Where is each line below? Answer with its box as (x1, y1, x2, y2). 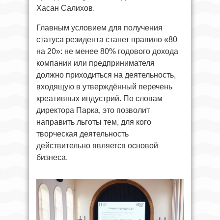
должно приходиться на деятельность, (36, 70, 176, 79)
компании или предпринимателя (36, 58, 155, 67)
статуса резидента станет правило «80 (36, 35, 177, 44)
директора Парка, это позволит (36, 106, 150, 114)
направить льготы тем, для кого (36, 117, 151, 126)
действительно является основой (36, 141, 158, 150)
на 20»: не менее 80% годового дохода (36, 47, 178, 55)
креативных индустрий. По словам (36, 94, 163, 103)
